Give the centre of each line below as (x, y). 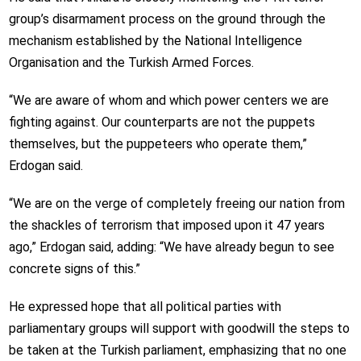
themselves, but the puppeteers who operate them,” (158, 143)
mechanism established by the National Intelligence (155, 40)
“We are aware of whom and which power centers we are (168, 100)
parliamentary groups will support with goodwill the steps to (179, 328)
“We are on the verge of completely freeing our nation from (176, 203)
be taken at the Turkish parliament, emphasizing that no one (177, 350)
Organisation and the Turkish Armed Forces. (131, 62)
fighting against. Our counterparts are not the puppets (162, 122)
